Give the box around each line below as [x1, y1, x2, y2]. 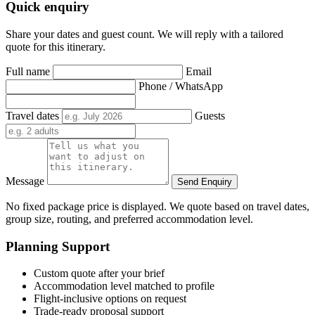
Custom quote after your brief [34, 267, 165, 280]
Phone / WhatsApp [139, 79, 223, 92]
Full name [6, 65, 50, 77]
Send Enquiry [177, 176, 232, 187]
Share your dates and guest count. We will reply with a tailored [6, 27, 283, 40]
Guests [195, 109, 225, 122]
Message [6, 174, 44, 187]
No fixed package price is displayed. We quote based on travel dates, [6, 200, 309, 212]
